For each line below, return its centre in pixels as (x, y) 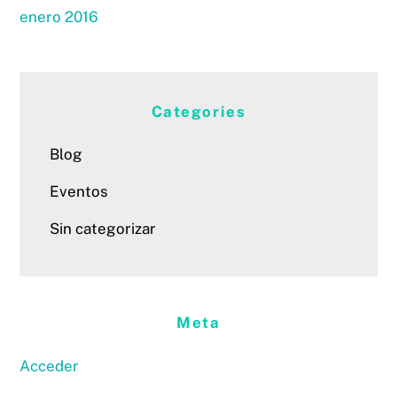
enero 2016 (59, 17)
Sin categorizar (103, 228)
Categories (198, 111)
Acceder (50, 366)
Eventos (79, 192)
